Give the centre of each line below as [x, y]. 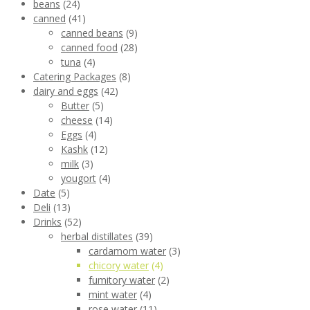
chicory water [119, 266]
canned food [89, 48]
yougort [79, 179]
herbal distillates [97, 237]
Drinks [47, 222]
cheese [77, 120]
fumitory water [122, 280]
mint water [113, 295]
